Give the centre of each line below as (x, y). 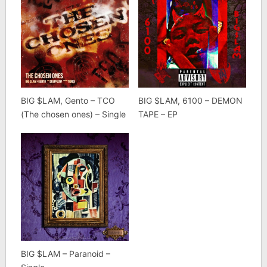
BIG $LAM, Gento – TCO (68, 100)
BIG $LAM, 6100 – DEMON (190, 100)
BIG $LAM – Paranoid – (65, 254)
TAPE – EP (158, 114)
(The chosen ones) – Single (73, 114)
